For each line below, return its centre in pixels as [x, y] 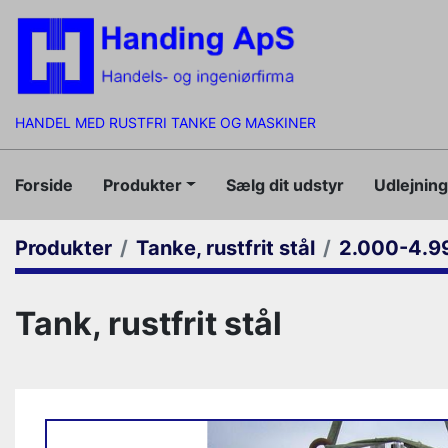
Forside [48, 184]
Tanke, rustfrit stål [225, 248]
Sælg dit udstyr [289, 184]
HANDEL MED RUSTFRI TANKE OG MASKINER [165, 122]
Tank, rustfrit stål [148, 323]
